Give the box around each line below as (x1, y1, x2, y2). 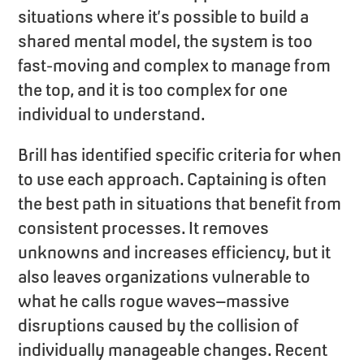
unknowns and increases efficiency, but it (18, 242, 331, 262)
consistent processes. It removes (18, 218, 270, 237)
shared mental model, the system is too (18, 31, 314, 50)
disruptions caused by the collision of (18, 315, 300, 335)
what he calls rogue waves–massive (18, 291, 290, 310)
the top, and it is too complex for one (18, 80, 288, 99)
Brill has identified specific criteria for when (18, 145, 342, 164)
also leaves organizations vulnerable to (18, 266, 311, 286)
